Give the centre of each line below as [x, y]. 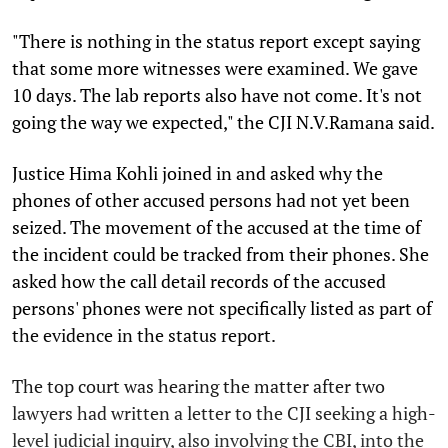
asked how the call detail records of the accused [199, 280]
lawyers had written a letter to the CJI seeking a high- [224, 412]
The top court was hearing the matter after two [198, 385]
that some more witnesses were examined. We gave [215, 67]
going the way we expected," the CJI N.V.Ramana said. [223, 121]
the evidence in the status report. [144, 334]
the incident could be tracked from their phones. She [220, 253]
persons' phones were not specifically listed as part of [222, 307]
